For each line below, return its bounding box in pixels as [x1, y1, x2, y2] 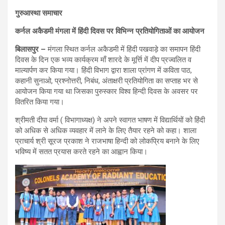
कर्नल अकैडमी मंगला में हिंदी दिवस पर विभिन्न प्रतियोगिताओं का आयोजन [15, 26, 204, 36]
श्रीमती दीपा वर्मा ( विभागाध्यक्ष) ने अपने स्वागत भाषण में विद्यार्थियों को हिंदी [15, 115, 205, 125]
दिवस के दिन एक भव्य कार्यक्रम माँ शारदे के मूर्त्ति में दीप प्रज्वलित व [15, 55, 191, 64]
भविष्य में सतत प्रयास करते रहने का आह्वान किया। [15, 147, 148, 156]
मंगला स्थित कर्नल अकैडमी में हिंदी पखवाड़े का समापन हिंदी [46, 44, 200, 54]
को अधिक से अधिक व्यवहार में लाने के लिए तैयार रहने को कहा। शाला [15, 126, 196, 135]
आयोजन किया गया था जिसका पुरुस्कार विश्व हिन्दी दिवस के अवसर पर [15, 86, 198, 96]
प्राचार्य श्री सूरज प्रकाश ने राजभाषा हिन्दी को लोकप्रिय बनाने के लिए [15, 136, 199, 146]
